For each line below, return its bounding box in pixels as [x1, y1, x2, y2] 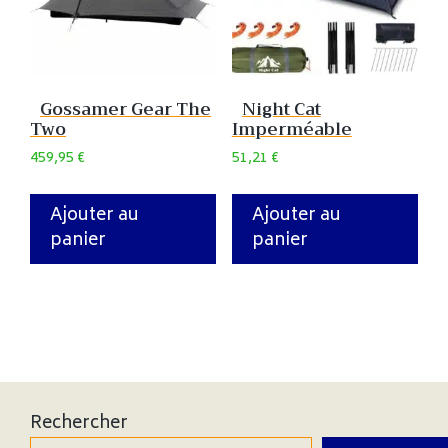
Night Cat [241, 95, 321, 125]
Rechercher [30, 408, 128, 439]
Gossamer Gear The [40, 95, 211, 125]
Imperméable [231, 115, 352, 145]
